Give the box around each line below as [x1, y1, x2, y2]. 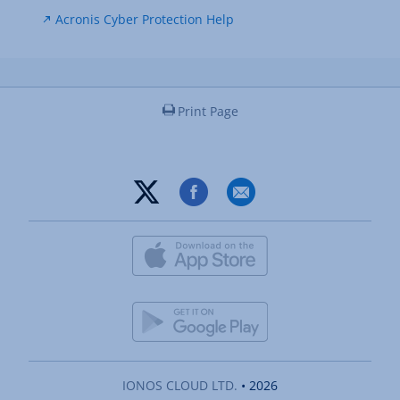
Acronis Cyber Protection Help [55, 11, 234, 29]
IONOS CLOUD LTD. [122, 377, 237, 395]
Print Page [177, 103, 238, 121]
